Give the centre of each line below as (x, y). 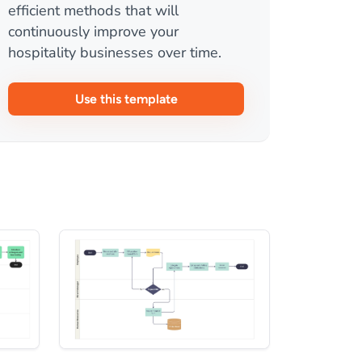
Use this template (126, 99)
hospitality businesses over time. (115, 53)
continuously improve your (93, 32)
